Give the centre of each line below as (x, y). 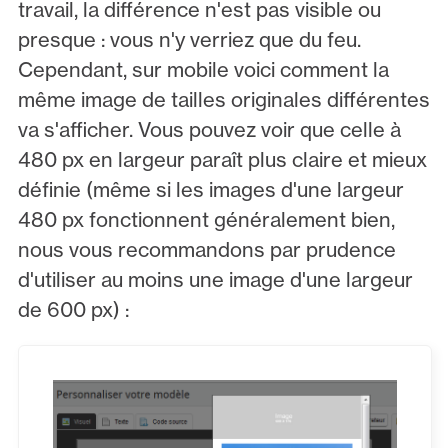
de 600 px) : (73, 310)
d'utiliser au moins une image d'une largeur (215, 280)
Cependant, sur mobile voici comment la (203, 70)
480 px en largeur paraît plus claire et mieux (222, 160)
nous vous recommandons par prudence (206, 250)
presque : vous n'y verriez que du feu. (189, 40)
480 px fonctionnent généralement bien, (206, 220)
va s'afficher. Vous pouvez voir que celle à (209, 130)
